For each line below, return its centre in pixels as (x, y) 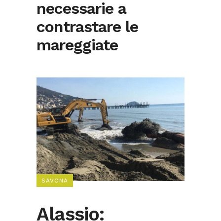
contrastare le (87, 27)
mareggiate (77, 45)
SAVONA (55, 181)
